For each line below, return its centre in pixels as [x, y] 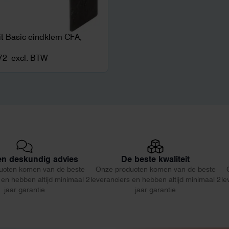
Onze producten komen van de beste [155, 169]
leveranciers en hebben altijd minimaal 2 [155, 179]
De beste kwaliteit [155, 159]
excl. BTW [29, 58]
